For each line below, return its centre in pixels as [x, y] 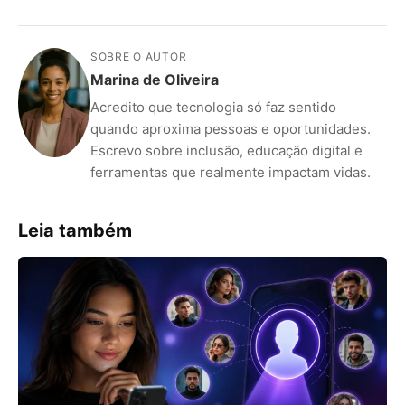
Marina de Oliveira [155, 79]
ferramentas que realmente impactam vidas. [231, 172]
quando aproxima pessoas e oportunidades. [231, 128]
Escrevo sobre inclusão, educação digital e [226, 150]
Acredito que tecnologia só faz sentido [213, 107]
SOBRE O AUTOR [139, 56]
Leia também [75, 230]
